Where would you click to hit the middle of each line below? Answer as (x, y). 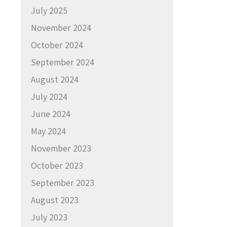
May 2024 (48, 131)
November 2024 (61, 27)
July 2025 (49, 10)
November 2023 (61, 148)
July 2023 (49, 217)
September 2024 (63, 62)
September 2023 (63, 182)
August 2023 (55, 200)
